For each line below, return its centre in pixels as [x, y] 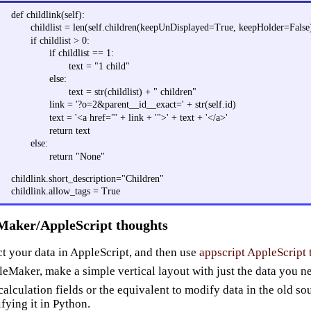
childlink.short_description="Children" [88, 178]
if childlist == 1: [82, 53]
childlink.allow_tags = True [66, 192]
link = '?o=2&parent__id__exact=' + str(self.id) [143, 105]
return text [70, 131]
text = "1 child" [99, 66]
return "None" [77, 156]
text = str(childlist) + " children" [132, 92]
